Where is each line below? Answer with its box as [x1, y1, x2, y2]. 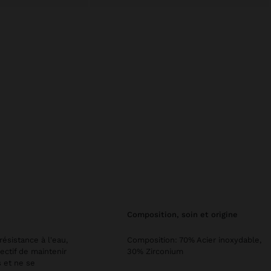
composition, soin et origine [132, 210, 238, 219]
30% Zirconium [127, 247, 183, 256]
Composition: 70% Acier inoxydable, [127, 235, 261, 244]
